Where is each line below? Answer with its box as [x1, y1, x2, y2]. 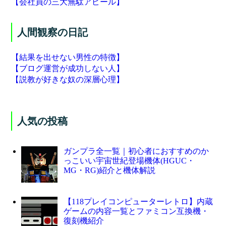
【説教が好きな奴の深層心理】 [11, 75, 125, 84]
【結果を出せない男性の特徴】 [11, 53, 125, 62]
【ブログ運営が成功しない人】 [11, 64, 125, 73]
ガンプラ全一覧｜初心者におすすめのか [63, 147, 209, 156]
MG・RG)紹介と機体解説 [63, 166, 155, 175]
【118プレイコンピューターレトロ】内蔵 [63, 197, 213, 206]
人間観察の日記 [17, 27, 88, 38]
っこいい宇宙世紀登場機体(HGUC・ [63, 156, 195, 165]
